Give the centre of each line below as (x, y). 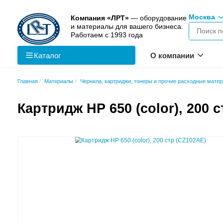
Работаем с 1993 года (142, 47)
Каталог (63, 74)
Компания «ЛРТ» (133, 24)
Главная (37, 108)
